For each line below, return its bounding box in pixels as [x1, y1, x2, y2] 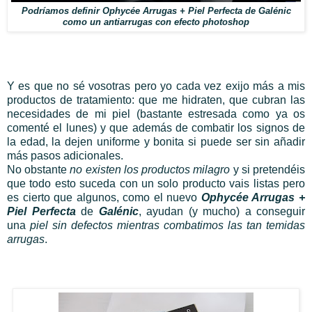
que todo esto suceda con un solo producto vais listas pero [7, 178, 305, 190]
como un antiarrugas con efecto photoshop [63, 17, 249, 28]
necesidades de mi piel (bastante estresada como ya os [7, 108, 305, 120]
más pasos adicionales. [7, 150, 123, 162]
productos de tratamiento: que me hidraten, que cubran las [7, 94, 305, 107]
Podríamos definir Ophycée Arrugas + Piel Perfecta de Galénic [21, 6, 291, 17]
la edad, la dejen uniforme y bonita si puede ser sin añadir [7, 136, 305, 148]
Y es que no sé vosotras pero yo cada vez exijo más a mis [7, 80, 305, 93]
